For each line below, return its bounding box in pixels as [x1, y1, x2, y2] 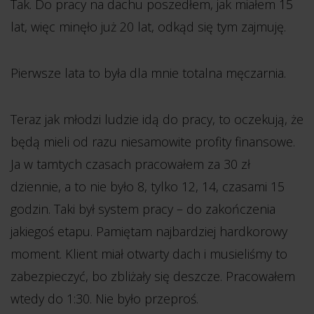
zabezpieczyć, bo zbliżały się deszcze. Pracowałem [11, 268, 295, 285]
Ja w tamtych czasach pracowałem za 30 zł [11, 156, 250, 172]
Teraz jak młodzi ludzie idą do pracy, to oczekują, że [11, 111, 303, 128]
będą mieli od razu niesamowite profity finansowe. [11, 133, 295, 150]
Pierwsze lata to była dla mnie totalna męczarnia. [11, 64, 286, 81]
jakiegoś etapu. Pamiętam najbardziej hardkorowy [11, 223, 287, 240]
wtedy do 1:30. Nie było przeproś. [11, 290, 198, 307]
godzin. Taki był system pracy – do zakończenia [11, 200, 275, 217]
